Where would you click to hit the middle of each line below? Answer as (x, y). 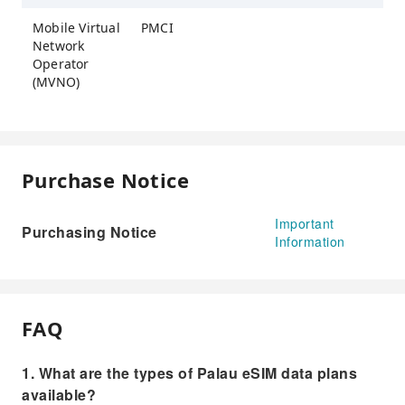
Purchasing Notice (89, 231)
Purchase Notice (105, 179)
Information (310, 241)
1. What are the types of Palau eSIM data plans (189, 372)
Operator (61, 63)
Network (59, 45)
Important (305, 223)
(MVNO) (57, 81)
